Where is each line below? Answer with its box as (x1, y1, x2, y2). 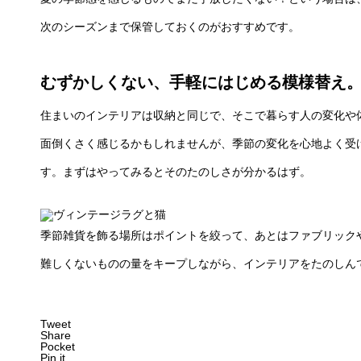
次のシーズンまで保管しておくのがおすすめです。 (40, 20, 300, 33)
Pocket (40, 340, 75, 353)
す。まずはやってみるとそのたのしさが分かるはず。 (40, 165, 311, 178)
